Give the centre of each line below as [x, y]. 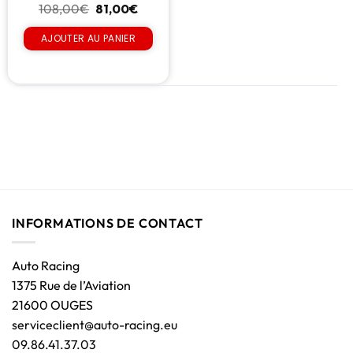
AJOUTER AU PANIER [88, 38]
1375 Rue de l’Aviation [71, 286]
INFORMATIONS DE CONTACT [108, 223]
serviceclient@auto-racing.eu [95, 325]
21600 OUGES [52, 305]
